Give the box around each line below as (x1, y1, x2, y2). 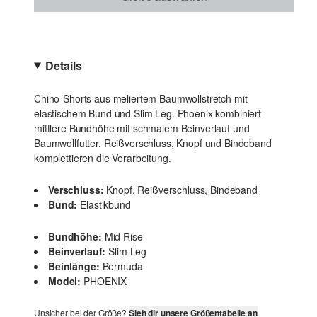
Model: (48, 274, 81, 288)
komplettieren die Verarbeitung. (34, 151, 171, 165)
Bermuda (102, 259, 143, 273)
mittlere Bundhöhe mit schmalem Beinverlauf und (34, 121, 250, 135)
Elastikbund (80, 197, 131, 212)
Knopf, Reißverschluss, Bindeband (106, 183, 258, 197)
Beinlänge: (48, 259, 100, 273)
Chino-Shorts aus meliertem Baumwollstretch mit (34, 91, 248, 105)
